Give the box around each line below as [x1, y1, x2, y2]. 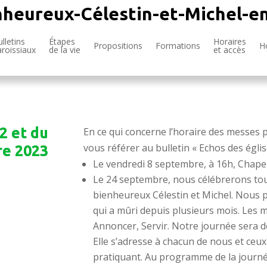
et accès [213, 44, 246, 55]
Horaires [213, 36, 246, 47]
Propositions [94, 40, 142, 51]
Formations [156, 40, 200, 51]
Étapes [49, 36, 75, 47]
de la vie [49, 44, 80, 55]
